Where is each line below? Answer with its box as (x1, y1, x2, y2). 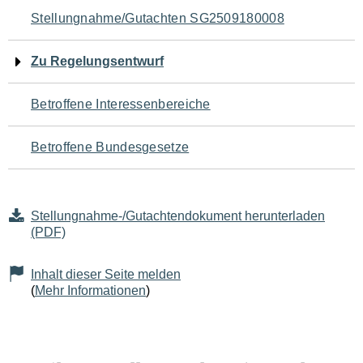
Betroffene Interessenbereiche (31, 97, 211, 111)
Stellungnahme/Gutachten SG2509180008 (31, 11, 284, 25)
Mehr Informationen (35, 284, 146, 297)
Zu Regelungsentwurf (31, 54, 164, 68)
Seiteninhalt (7, 100, 139, 130)
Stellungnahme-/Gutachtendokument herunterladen (31, 209, 325, 223)
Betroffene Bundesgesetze (31, 140, 190, 154)
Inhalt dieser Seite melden (31, 267, 181, 281)
